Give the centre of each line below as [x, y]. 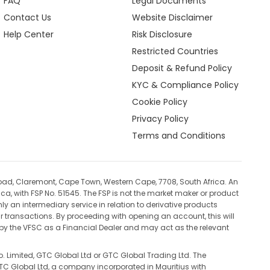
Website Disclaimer [173, 17]
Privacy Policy [161, 119]
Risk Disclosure [162, 34]
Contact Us [27, 17]
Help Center [28, 34]
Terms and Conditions [179, 136]
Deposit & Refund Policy [182, 68]
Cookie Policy [160, 102]
